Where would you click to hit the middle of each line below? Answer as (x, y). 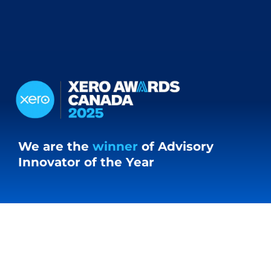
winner (115, 146)
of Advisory (176, 146)
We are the (55, 146)
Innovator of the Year (86, 162)
